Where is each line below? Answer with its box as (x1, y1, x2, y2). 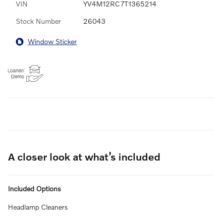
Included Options (8, 184, 61, 193)
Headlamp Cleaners (8, 202, 68, 211)
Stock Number (16, 16, 61, 25)
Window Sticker (28, 37, 77, 46)
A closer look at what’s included (8, 150, 161, 163)
